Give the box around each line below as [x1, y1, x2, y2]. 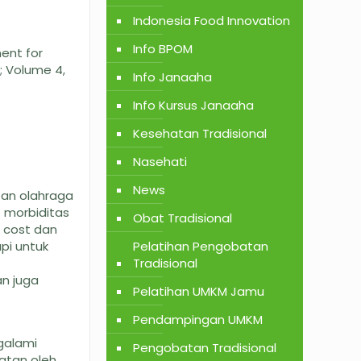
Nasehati [132, 153, 187, 170]
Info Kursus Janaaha [132, 97, 254, 114]
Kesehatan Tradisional [132, 125, 267, 142]
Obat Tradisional [132, 210, 232, 226]
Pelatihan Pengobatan [132, 238, 268, 255]
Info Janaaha [132, 68, 212, 85]
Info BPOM [132, 40, 193, 57]
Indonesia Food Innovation [132, 12, 290, 29]
